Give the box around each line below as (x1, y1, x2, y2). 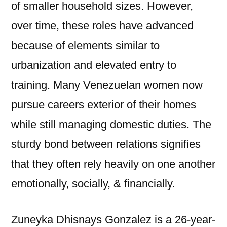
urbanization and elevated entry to (11, 59, 176, 71)
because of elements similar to (11, 39, 160, 52)
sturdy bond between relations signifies (11, 138, 201, 150)
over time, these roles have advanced (11, 19, 194, 32)
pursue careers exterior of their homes (11, 98, 196, 111)
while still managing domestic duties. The (11, 118, 211, 131)
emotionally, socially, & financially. (11, 177, 175, 190)
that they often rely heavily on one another (11, 158, 215, 170)
